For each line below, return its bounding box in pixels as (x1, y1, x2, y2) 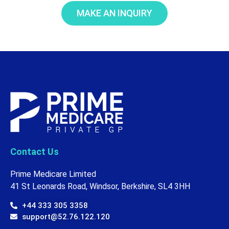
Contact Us (10, 146, 59, 157)
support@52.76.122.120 (21, 212, 110, 222)
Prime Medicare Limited (10, 169, 96, 179)
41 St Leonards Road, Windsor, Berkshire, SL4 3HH (10, 181, 190, 191)
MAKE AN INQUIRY (77, 7, 152, 18)
